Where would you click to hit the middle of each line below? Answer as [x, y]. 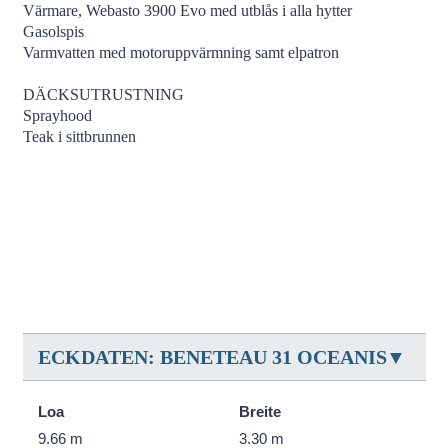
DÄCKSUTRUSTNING [103, 94]
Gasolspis [53, 31]
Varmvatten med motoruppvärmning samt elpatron [180, 52]
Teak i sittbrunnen [79, 136]
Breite [260, 411]
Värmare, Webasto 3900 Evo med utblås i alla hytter [187, 10]
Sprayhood [57, 115]
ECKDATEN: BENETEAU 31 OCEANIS [212, 357]
